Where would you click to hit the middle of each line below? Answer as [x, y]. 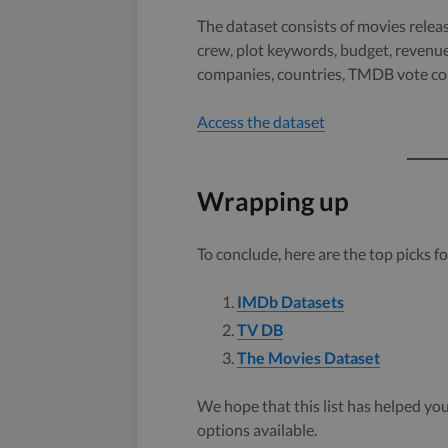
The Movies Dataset [308, 357]
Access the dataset [261, 121]
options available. [258, 429]
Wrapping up [273, 200]
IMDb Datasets [290, 301]
